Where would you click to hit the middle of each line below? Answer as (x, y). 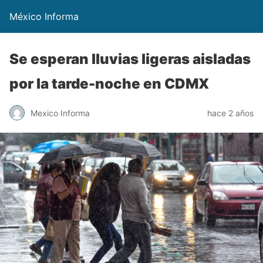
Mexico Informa (60, 113)
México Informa (44, 16)
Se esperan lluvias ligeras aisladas (130, 59)
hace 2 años (230, 113)
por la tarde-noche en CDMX (109, 84)
